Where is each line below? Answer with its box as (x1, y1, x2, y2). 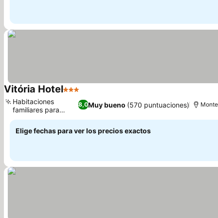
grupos (13, 114, 35, 122)
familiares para (13, 106, 59, 114)
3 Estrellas (63, 90, 101, 99)
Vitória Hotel (4, 83, 63, 95)
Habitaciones (13, 97, 54, 106)
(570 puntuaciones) (127, 100, 189, 109)
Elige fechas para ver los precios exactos (16, 127, 151, 135)
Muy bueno (88, 100, 126, 109)
